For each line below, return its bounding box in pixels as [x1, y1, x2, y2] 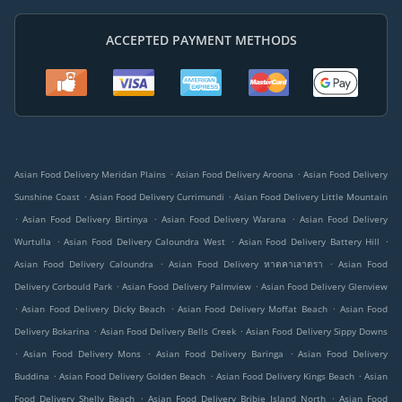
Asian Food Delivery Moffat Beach [178, 302, 328, 316]
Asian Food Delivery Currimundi [90, 190, 224, 204]
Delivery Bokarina [14, 325, 91, 338]
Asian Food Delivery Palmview [122, 280, 251, 293]
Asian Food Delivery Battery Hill [238, 235, 380, 249]
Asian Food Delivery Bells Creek [100, 325, 236, 338]
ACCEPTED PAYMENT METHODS [105, 31, 297, 49]
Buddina [14, 370, 49, 383]
